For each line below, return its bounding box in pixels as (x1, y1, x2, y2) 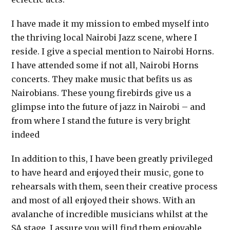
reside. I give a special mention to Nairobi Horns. (11, 46, 215, 57)
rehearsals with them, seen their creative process (11, 181, 218, 192)
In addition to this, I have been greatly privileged (11, 154, 213, 164)
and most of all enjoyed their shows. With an (11, 195, 196, 206)
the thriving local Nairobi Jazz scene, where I (11, 32, 198, 43)
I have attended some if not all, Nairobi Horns (11, 60, 199, 71)
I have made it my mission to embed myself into (11, 18, 209, 29)
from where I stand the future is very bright (11, 116, 191, 126)
